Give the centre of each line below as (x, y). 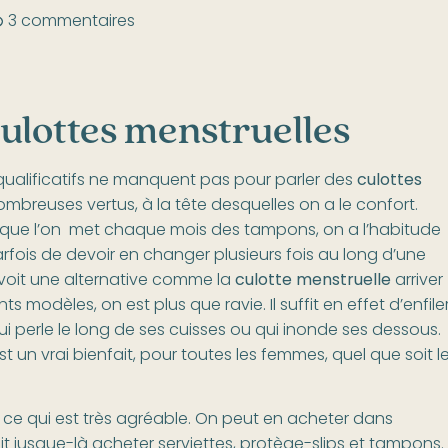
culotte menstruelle (312, 280)
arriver (416, 280)
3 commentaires (71, 21)
